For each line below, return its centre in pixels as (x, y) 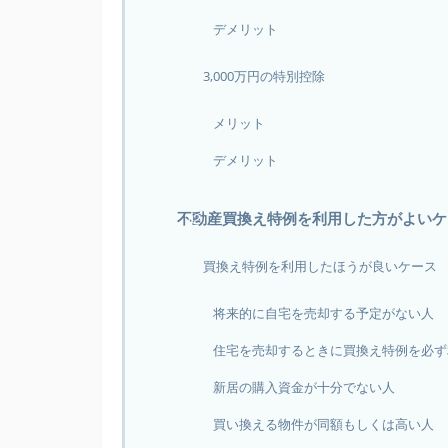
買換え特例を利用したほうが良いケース (320, 266)
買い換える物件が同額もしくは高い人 (323, 424)
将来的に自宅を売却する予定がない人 (323, 313)
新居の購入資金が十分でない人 (304, 387)
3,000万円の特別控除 (264, 76)
